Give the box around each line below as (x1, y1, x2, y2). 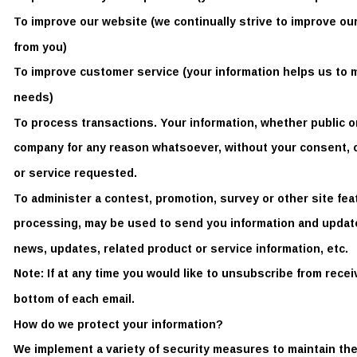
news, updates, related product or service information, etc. (14, 241, 351, 255)
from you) (14, 40, 70, 53)
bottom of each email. (14, 292, 138, 306)
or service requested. (14, 166, 140, 179)
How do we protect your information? (14, 317, 226, 331)
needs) (14, 90, 57, 104)
